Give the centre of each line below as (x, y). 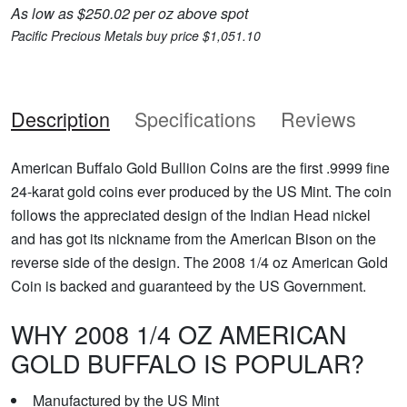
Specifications (195, 118)
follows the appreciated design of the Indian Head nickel (191, 214)
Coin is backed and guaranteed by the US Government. (189, 285)
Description (60, 118)
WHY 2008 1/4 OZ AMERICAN (179, 333)
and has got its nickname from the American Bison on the (194, 238)
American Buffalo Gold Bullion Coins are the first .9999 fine (200, 167)
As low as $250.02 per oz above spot (129, 13)
